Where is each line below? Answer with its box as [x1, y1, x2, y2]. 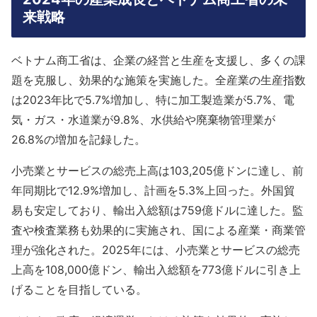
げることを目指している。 [11, 282, 151, 297]
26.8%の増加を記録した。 [11, 132, 149, 147]
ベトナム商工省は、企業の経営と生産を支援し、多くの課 [11, 53, 306, 68]
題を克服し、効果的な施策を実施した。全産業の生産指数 [11, 73, 306, 88]
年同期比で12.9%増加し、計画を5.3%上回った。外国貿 [11, 183, 295, 198]
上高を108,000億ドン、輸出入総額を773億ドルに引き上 [11, 263, 301, 277]
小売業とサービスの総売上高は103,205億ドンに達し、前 [11, 163, 304, 178]
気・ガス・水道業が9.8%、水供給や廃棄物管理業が [11, 113, 275, 127]
